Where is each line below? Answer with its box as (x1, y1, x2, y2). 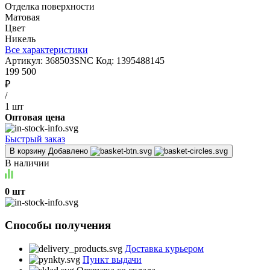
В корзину (10, 146, 46, 155)
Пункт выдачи (83, 254, 142, 265)
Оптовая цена (5, 111, 65, 122)
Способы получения (5, 219, 111, 232)
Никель (5, 33, 36, 44)
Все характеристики (5, 44, 88, 55)
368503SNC (45, 55, 93, 66)
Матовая (5, 11, 40, 22)
